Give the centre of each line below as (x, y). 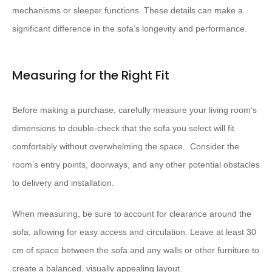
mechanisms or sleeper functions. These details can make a (127, 11)
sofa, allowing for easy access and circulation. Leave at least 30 (134, 232)
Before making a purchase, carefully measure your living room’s (134, 110)
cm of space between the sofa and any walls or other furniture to (136, 250)
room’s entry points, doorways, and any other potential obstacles (136, 165)
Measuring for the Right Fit (91, 76)
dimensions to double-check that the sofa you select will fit (123, 128)
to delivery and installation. (63, 183)
